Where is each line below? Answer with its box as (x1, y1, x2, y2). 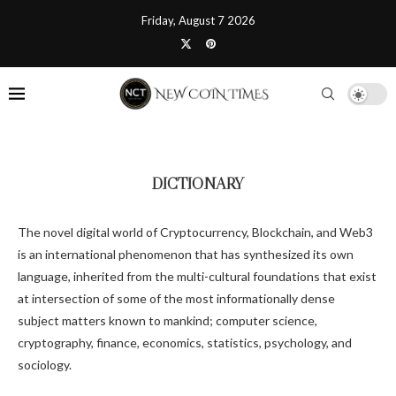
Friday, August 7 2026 (141, 13, 255, 27)
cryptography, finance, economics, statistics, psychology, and (18, 335, 352, 350)
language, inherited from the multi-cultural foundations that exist (18, 269, 377, 284)
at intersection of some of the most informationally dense (18, 291, 335, 306)
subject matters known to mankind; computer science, (18, 313, 317, 328)
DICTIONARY (152, 174, 244, 194)
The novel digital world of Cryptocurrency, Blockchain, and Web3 (18, 225, 373, 240)
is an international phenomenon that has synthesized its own (18, 247, 354, 262)
